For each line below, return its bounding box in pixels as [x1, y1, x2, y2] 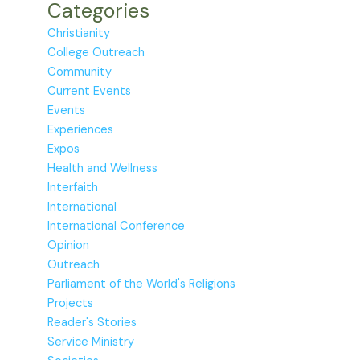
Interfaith [47, 179, 99, 195]
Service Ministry [47, 333, 135, 350]
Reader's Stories [47, 314, 137, 330]
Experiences [47, 121, 114, 137]
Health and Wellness [47, 160, 158, 176]
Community [47, 63, 112, 80]
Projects [47, 295, 94, 311]
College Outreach [47, 44, 145, 60]
